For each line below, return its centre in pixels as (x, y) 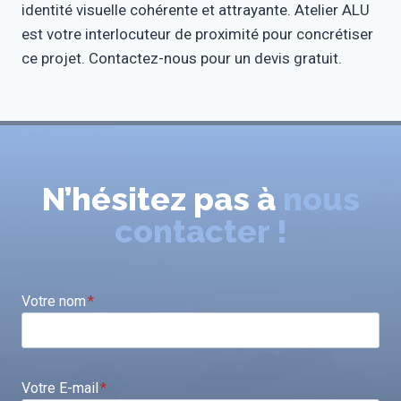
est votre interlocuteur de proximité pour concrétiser (197, 34)
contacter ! (200, 231)
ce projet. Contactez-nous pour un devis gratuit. (182, 58)
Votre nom (54, 301)
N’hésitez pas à (162, 199)
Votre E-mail (60, 388)
